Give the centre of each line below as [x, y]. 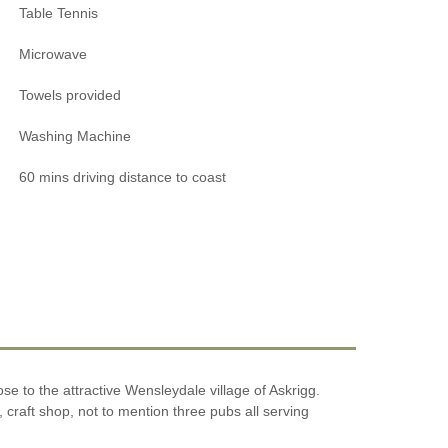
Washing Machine [75, 135]
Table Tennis [59, 12]
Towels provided [70, 94]
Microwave [53, 53]
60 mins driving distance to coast [123, 176]
